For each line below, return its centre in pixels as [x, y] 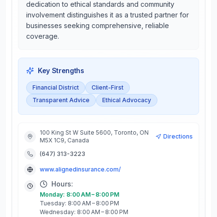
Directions [178, 136]
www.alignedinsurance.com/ [80, 169]
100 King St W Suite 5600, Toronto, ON [94, 132]
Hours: [62, 184]
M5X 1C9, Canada [64, 140]
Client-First [108, 87]
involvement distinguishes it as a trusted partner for [108, 15]
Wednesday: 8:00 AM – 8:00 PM [84, 212]
